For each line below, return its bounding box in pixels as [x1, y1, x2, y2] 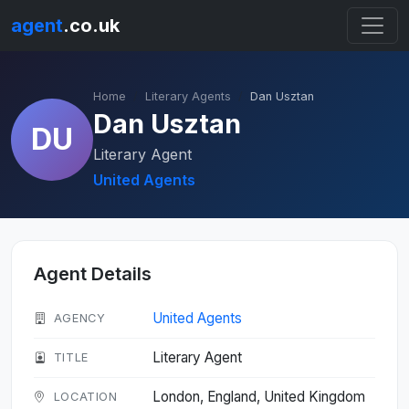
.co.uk [63, 15, 120, 37]
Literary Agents [145, 89, 231, 103]
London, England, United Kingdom [152, 388, 365, 405]
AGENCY [53, 311, 106, 325]
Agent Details [34, 263, 152, 285]
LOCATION [53, 390, 118, 404]
